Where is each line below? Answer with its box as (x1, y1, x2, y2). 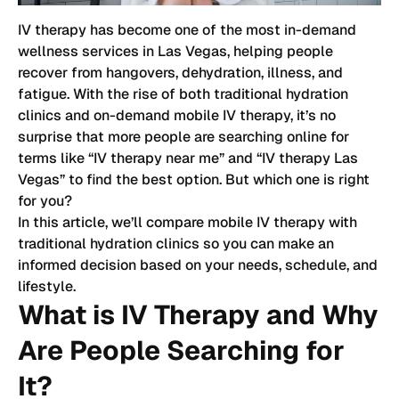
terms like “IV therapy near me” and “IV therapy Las (18, 148, 358, 167)
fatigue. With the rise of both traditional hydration (18, 84, 348, 103)
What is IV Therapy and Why (18, 297, 379, 332)
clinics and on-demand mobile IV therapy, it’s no (18, 105, 336, 125)
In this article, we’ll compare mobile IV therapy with (18, 212, 357, 232)
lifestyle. (18, 276, 76, 296)
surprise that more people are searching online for (18, 126, 349, 146)
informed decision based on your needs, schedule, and (18, 255, 378, 274)
